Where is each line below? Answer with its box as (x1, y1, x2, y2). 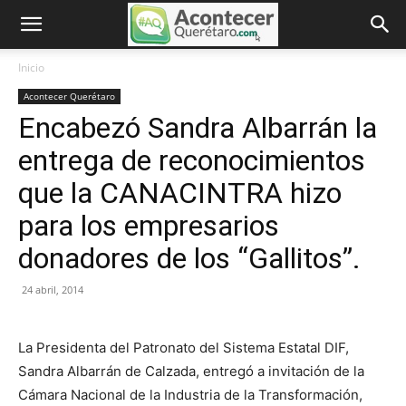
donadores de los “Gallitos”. (18, 241, 361, 275)
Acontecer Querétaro (24, 90, 115, 102)
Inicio (18, 60, 44, 75)
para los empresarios (18, 208, 279, 243)
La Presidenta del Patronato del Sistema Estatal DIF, (18, 339, 349, 356)
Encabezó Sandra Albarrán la (18, 111, 377, 145)
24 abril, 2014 (22, 283, 83, 296)
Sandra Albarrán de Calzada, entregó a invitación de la (18, 362, 364, 380)
